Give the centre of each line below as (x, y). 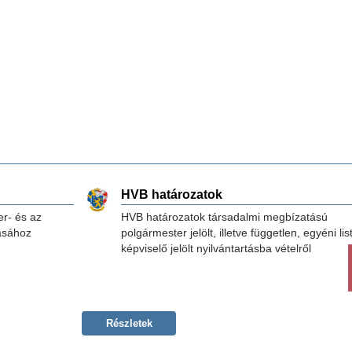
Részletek (129, 323)
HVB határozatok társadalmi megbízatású (224, 217)
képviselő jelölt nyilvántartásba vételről (216, 248)
